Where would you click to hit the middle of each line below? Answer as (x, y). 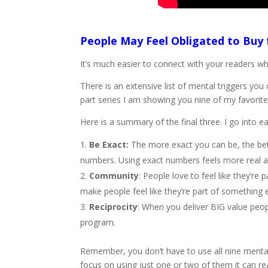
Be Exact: (109, 144)
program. (98, 222)
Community (114, 175)
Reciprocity (114, 206)
